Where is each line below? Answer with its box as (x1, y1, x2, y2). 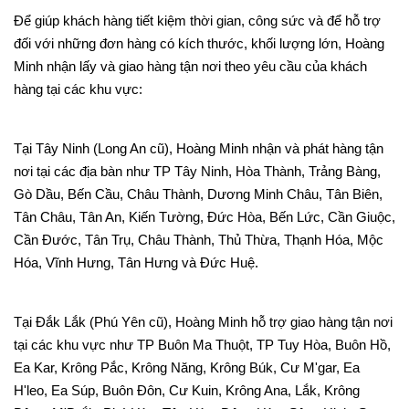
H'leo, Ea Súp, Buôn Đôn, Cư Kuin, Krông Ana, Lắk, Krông (14, 383, 360, 398)
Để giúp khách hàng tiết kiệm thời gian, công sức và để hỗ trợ (14, 13, 381, 28)
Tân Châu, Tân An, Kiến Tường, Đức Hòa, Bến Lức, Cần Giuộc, (14, 209, 395, 225)
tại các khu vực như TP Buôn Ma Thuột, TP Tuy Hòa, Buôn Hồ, (14, 337, 391, 352)
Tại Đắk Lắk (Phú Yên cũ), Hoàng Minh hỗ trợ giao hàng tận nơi (14, 314, 393, 330)
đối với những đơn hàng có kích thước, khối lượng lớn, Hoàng (14, 36, 384, 51)
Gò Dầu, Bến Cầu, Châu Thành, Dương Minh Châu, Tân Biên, (14, 186, 383, 202)
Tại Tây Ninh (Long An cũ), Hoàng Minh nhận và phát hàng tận (14, 141, 383, 156)
